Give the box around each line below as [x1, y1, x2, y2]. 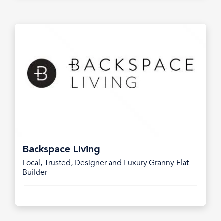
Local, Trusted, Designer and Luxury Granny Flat [22, 157, 189, 169]
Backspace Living [22, 145, 100, 155]
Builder [22, 167, 47, 178]
